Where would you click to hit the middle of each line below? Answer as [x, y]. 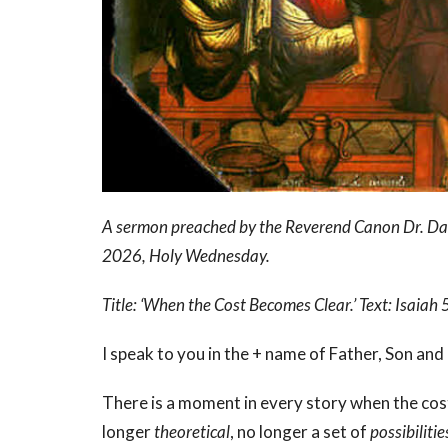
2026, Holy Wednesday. [186, 256]
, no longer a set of [300, 432]
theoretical [192, 432]
